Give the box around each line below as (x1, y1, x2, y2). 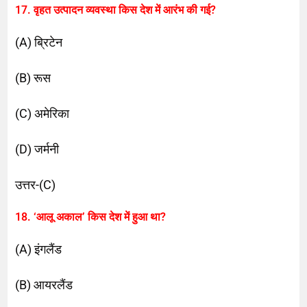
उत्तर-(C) (15, 177, 56, 192)
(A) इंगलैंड (15, 241, 62, 256)
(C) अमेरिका (15, 106, 70, 121)
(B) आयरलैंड (15, 277, 73, 292)
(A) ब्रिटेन (15, 34, 63, 49)
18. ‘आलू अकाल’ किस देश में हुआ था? (15, 210, 167, 223)
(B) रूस (15, 70, 51, 85)
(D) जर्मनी (15, 141, 60, 156)
